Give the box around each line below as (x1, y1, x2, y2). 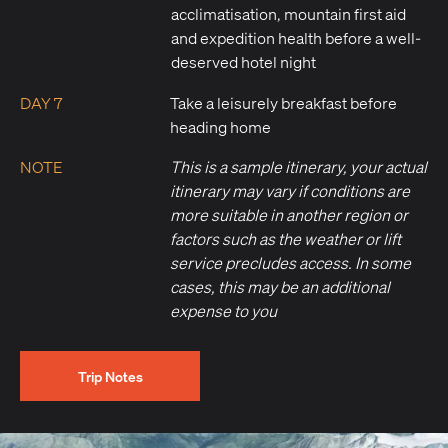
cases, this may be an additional (170, 278, 390, 297)
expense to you (170, 302, 277, 321)
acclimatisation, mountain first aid (171, 5, 406, 24)
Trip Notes (77, 367, 143, 385)
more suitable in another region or (170, 206, 408, 225)
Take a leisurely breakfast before (170, 94, 397, 113)
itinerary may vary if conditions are (170, 182, 410, 201)
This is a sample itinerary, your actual (170, 158, 427, 177)
